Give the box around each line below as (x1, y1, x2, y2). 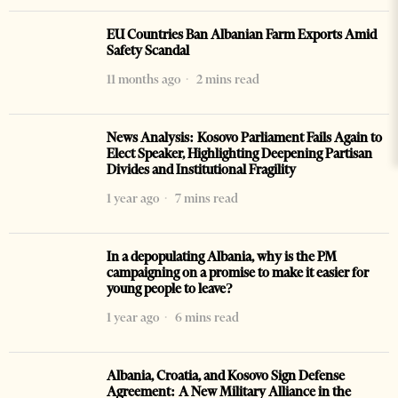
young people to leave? (107, 281, 234, 298)
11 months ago (107, 71, 180, 88)
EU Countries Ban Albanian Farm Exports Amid (107, 27, 377, 44)
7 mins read (172, 190, 238, 207)
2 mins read (194, 71, 259, 88)
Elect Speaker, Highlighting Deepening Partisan (107, 146, 372, 163)
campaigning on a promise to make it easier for (107, 265, 369, 282)
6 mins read (172, 309, 239, 326)
